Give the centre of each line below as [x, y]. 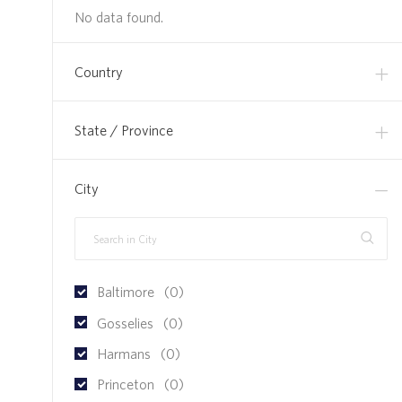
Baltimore [126, 292]
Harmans [124, 353]
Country [99, 72]
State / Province [124, 131]
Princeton [126, 384]
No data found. [119, 17]
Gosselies [125, 323]
